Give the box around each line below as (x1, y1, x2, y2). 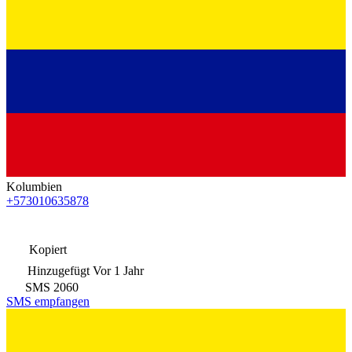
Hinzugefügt (27, 263, 90, 277)
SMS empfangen (6, 294, 90, 308)
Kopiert (26, 242, 67, 256)
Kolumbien (6, 179, 62, 193)
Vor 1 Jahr (93, 263, 144, 277)
